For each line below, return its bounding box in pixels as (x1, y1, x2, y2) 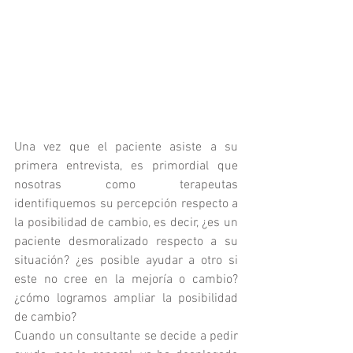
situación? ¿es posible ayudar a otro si (14, 252, 238, 269)
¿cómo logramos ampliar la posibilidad (14, 290, 238, 307)
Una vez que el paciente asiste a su (14, 139, 238, 155)
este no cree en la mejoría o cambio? (14, 271, 238, 288)
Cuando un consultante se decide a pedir (14, 328, 238, 344)
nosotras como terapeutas (14, 176, 238, 193)
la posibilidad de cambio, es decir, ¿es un (14, 214, 238, 231)
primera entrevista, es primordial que (14, 158, 238, 174)
